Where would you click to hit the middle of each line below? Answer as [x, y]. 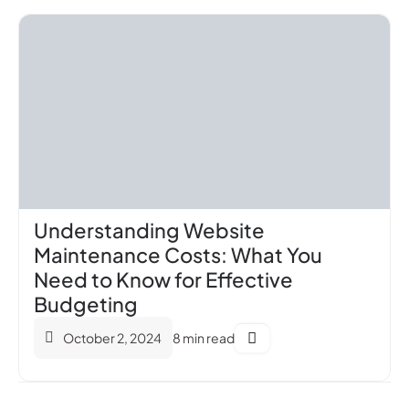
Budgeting [86, 304]
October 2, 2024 [112, 337]
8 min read [204, 337]
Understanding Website [149, 230]
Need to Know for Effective [163, 279]
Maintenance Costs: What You [178, 254]
